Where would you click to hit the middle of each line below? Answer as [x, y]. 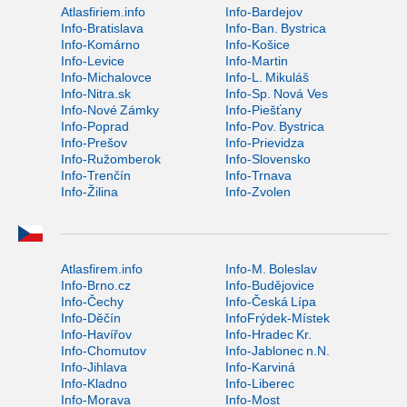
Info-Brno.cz [96, 286]
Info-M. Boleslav [271, 269]
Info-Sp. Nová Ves [276, 93]
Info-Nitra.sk [96, 93]
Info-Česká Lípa [270, 302]
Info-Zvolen [258, 191]
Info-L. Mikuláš [267, 77]
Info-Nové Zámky [110, 109]
